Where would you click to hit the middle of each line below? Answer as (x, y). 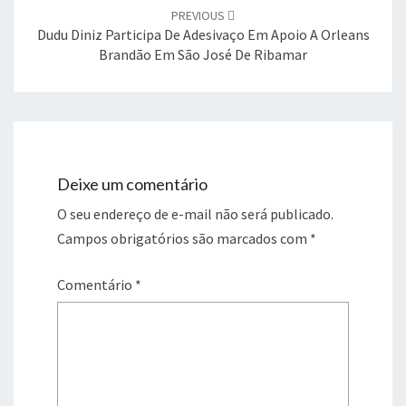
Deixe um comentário (132, 184)
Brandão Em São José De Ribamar (203, 54)
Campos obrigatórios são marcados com (184, 238)
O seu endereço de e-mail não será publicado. (195, 213)
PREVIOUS (199, 15)
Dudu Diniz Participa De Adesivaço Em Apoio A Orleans (203, 34)
